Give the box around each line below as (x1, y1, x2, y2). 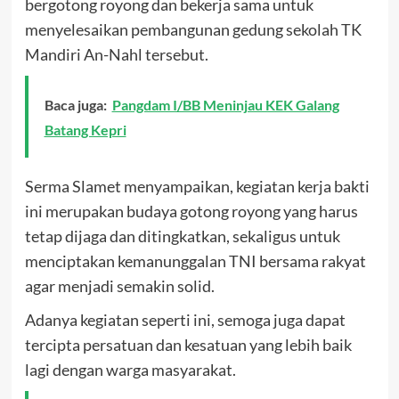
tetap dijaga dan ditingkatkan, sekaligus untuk (24, 226, 340, 246)
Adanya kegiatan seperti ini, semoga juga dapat (24, 310, 346, 330)
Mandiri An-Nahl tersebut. (24, 45, 208, 64)
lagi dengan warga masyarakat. (24, 360, 236, 379)
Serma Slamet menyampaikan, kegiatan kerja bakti (24, 176, 370, 196)
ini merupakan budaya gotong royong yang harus (24, 201, 358, 221)
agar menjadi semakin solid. (24, 276, 215, 296)
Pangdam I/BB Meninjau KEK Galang (111, 96, 339, 113)
